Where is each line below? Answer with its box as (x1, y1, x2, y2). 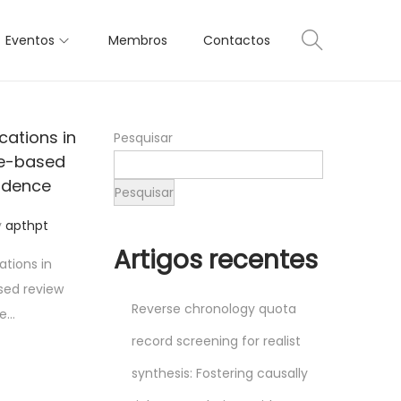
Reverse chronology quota (132, 300, 296, 318)
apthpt (4, 217, 48, 235)
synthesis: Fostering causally (132, 364, 308, 382)
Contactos (203, 31, 270, 49)
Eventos (5, 31, 55, 49)
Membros (108, 31, 167, 49)
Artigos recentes (114, 243, 318, 277)
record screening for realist (132, 332, 301, 350)
